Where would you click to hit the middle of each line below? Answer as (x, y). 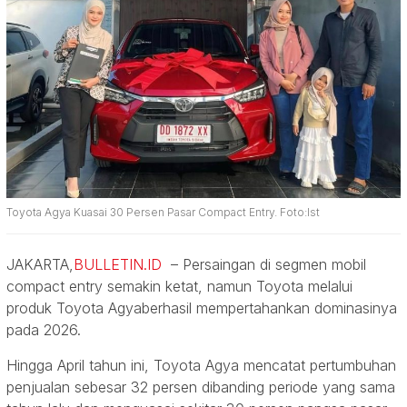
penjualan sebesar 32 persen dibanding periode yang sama (201, 387)
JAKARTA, (40, 264)
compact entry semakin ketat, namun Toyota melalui (179, 286)
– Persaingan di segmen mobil (264, 264)
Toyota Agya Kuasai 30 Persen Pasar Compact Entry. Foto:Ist (163, 212)
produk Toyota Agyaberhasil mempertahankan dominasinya (202, 308)
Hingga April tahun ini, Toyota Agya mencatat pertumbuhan (201, 365)
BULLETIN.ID (118, 264)
